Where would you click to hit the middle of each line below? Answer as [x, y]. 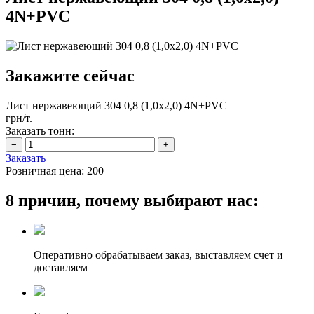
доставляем [61, 268]
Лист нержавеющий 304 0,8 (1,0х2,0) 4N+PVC [116, 105]
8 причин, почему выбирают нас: [132, 200]
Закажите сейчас [70, 75]
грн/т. [19, 118]
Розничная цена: [45, 170]
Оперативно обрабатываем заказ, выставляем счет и [158, 255]
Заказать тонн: [40, 130]
